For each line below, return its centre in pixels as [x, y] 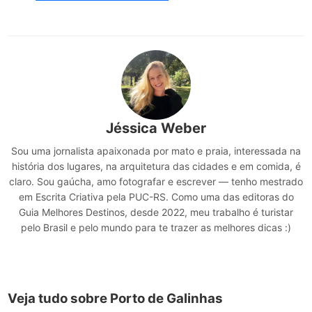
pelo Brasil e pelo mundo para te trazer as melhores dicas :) [156, 227]
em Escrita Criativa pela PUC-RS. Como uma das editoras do [156, 196]
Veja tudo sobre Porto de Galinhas [116, 298]
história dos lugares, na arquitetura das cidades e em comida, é [156, 166]
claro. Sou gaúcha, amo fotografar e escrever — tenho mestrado [156, 181]
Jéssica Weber [156, 128]
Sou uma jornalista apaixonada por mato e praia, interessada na [156, 150]
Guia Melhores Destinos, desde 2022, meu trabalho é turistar [156, 212]
